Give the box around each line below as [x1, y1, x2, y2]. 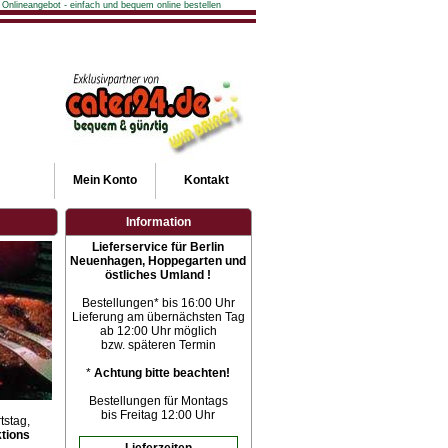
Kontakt [183, 173, 229, 187]
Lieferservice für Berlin [92, 240, 225, 254]
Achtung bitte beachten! [94, 366, 231, 380]
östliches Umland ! [105, 268, 212, 282]
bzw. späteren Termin [100, 338, 216, 352]
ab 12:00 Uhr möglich [99, 324, 217, 338]
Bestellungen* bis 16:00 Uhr [81, 296, 235, 310]
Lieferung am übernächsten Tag [71, 310, 245, 324]
